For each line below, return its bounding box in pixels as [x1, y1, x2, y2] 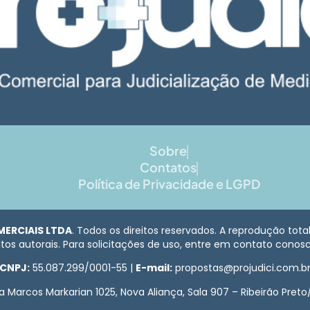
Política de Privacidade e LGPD [77, 176, 260, 192]
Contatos [140, 159, 197, 176]
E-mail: [136, 261, 172, 275]
